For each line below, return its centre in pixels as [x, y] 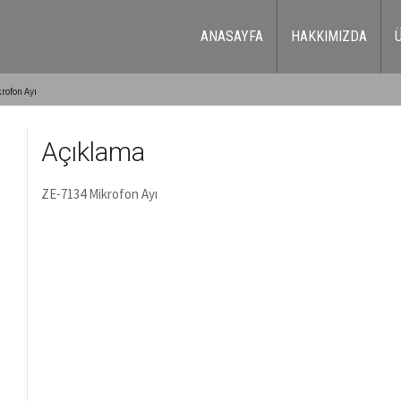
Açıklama [93, 152]
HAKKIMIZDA [328, 36]
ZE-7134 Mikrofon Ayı [99, 194]
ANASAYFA [231, 36]
